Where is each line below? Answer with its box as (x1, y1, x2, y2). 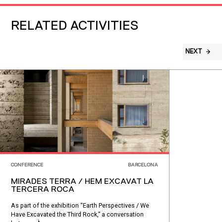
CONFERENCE (10, 162, 43, 167)
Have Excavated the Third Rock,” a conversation (10, 210, 144, 218)
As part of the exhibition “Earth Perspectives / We (10, 201, 149, 209)
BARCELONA (128, 162, 159, 167)
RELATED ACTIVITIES (10, 20, 138, 33)
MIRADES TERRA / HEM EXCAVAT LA (10, 177, 154, 186)
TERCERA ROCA (10, 185, 74, 194)
